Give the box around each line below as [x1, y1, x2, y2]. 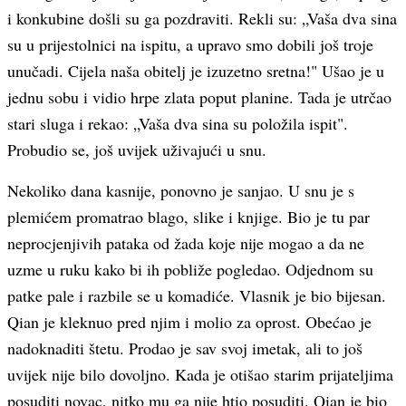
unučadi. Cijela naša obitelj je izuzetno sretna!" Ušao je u [7, 60, 384, 82]
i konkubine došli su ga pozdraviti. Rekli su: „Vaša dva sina [7, 7, 397, 29]
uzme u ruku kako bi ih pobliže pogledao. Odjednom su [7, 258, 373, 280]
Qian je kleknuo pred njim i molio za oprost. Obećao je [7, 311, 372, 333]
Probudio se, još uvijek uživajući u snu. [7, 139, 266, 160]
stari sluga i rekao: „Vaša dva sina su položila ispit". [7, 112, 348, 134]
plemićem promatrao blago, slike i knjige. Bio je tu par [7, 206, 370, 227]
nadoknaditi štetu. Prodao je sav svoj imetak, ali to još [7, 337, 362, 359]
